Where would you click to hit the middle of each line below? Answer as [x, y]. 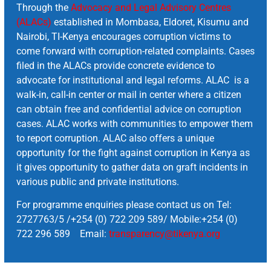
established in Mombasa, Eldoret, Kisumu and [151, 22]
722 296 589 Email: [63, 234]
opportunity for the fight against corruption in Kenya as [133, 153]
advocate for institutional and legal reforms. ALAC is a [133, 80]
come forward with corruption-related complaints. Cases [135, 51]
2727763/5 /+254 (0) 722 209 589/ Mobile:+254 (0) [127, 220]
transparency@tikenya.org [165, 234]
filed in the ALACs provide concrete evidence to [116, 66]
